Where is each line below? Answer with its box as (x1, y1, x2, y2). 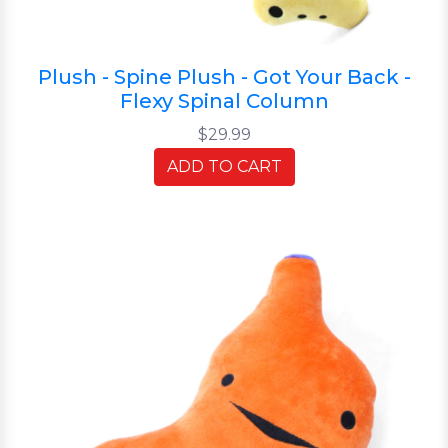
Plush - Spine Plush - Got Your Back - (37, 64, 411, 89)
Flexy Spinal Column (119, 88, 329, 113)
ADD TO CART (166, 156, 282, 176)
